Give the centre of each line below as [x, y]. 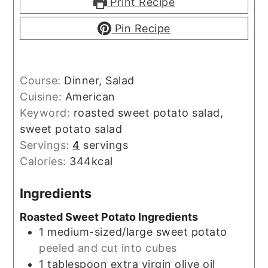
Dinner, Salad [99, 80]
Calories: [45, 161]
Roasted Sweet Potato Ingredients [109, 217]
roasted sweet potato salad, [148, 112]
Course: [42, 80]
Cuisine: [42, 96]
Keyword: [47, 112]
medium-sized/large [100, 232]
